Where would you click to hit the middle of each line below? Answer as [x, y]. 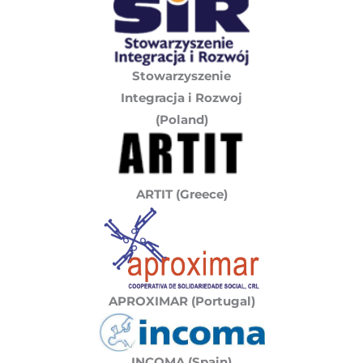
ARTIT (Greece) [181, 195]
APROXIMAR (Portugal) [181, 302]
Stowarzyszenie [181, 77]
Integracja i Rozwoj [181, 98]
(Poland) [181, 120]
